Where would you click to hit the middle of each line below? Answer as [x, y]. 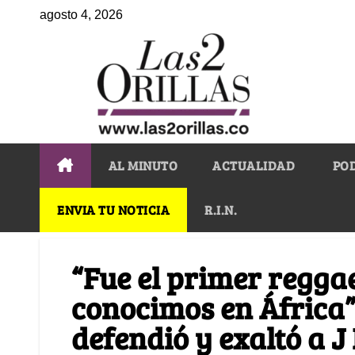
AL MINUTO [143, 165]
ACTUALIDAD [254, 165]
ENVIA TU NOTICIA [113, 209]
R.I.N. [221, 209]
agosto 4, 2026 [81, 15]
